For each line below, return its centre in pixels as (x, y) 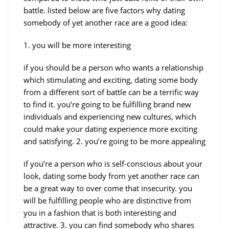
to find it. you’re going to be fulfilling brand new (107, 104)
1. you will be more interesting (77, 45)
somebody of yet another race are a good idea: (106, 22)
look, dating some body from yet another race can (111, 176)
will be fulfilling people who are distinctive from (107, 200)
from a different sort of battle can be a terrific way (111, 92)
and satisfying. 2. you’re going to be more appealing (114, 141)
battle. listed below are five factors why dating (104, 10)
